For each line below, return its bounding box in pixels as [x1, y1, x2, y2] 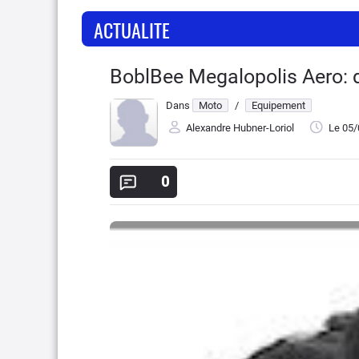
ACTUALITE [94, 15, 170, 44]
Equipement [252, 99, 305, 111]
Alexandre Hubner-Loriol [186, 122, 294, 135]
